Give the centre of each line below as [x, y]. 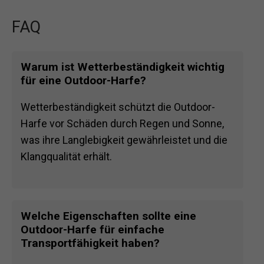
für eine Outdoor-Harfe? [83, 81]
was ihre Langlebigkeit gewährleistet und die [124, 140]
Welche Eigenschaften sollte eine [108, 216]
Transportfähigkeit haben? [90, 243]
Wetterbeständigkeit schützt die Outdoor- [118, 107]
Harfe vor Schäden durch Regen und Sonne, [122, 124]
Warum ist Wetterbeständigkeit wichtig [123, 67]
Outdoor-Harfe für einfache [93, 230]
